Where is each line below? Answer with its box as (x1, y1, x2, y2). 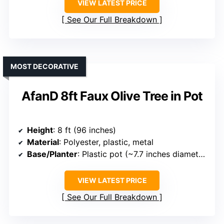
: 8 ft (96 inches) (53, 125, 116, 135)
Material (27, 137, 59, 147)
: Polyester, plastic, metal (59, 137, 153, 147)
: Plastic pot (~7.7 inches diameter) (77, 149, 198, 159)
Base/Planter (27, 149, 77, 159)
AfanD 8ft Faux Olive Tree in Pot (21, 88, 202, 104)
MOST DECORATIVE (10, 62, 78, 71)
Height (27, 125, 53, 135)
